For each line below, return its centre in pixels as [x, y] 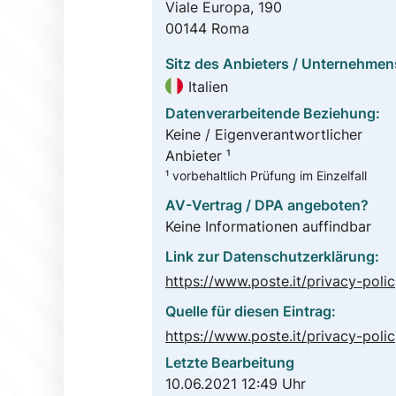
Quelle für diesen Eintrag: [251, 311]
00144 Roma [207, 29]
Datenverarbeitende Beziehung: [273, 114]
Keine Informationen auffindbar [268, 226]
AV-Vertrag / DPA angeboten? [267, 205]
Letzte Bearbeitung [230, 362]
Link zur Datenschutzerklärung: [272, 256]
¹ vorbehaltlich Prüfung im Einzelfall [266, 176]
